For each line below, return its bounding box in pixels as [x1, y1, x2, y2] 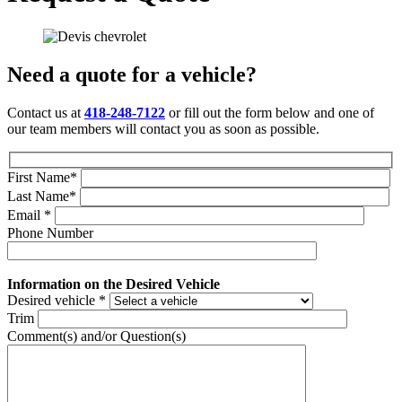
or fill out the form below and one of [169, 104, 374, 120]
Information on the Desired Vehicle [7, 276, 220, 293]
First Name [7, 170, 70, 186]
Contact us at [7, 104, 84, 120]
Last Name [7, 188, 69, 205]
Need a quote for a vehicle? [7, 62, 257, 86]
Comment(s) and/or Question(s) [7, 328, 186, 345]
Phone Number [7, 225, 93, 241]
